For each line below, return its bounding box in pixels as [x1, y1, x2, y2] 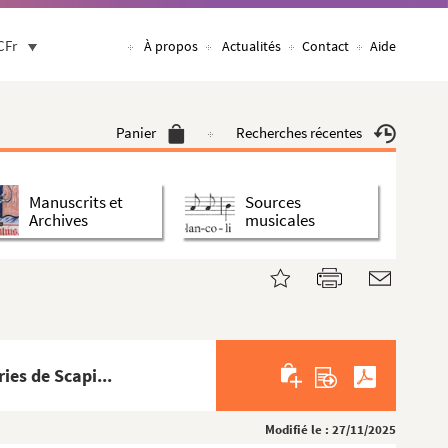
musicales [245, 208, 315, 231]
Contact [302, 37, 349, 55]
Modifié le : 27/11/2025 [265, 421, 396, 438]
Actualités [222, 37, 281, 55]
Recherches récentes [236, 123, 362, 142]
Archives [29, 208, 88, 231]
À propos [144, 37, 198, 55]
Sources [245, 190, 301, 213]
